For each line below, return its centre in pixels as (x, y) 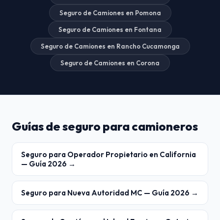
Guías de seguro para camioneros (105, 126)
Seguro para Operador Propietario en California (109, 154)
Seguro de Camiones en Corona (110, 63)
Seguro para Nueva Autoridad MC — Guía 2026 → (110, 192)
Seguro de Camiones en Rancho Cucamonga (110, 46)
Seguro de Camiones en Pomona (110, 13)
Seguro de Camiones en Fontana (110, 29)
